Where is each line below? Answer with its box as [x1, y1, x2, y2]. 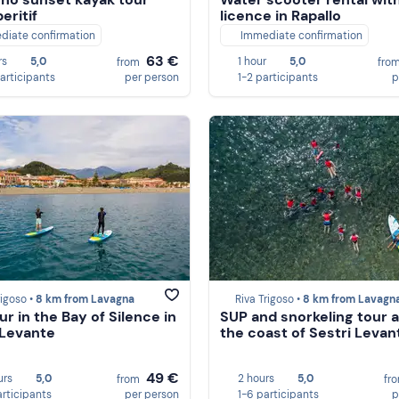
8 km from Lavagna [36, 292, 134, 307]
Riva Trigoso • [235, 292, 303, 307]
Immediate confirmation [240, 28, 362, 44]
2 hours [238, 370, 274, 386]
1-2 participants [238, 69, 318, 85]
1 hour [238, 53, 266, 69]
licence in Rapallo [220, 6, 341, 26]
